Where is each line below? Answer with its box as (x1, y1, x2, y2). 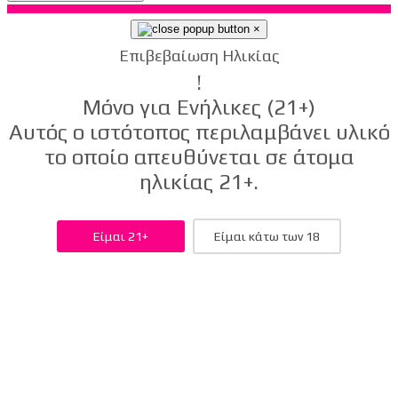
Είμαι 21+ (92, 228, 148, 243)
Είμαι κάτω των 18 (214, 228, 321, 243)
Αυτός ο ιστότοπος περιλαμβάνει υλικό (8, 119, 390, 144)
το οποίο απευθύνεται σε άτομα (44, 144, 354, 169)
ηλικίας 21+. (139, 169, 259, 194)
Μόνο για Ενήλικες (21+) (83, 94, 315, 119)
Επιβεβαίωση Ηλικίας (118, 45, 280, 65)
